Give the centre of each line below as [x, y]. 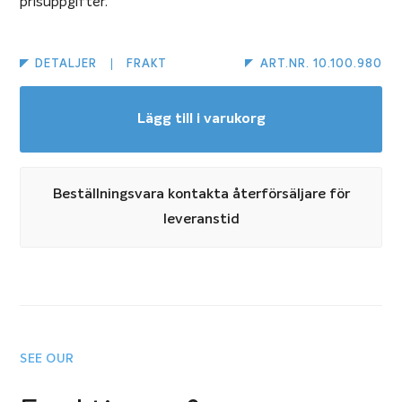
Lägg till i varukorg [201, 120]
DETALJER [66, 65]
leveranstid [201, 220]
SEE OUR [47, 359]
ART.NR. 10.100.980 [321, 65]
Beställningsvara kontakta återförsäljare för [201, 195]
